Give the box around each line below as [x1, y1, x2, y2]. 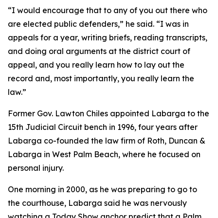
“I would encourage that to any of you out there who [8, 5, 207, 15]
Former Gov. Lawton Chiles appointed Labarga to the [8, 109, 209, 118]
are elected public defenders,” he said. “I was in [8, 19, 189, 29]
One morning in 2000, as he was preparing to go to [8, 184, 197, 194]
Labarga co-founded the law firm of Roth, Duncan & [8, 136, 205, 145]
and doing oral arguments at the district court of [8, 46, 190, 56]
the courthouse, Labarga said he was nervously [8, 198, 187, 208]
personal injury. [8, 163, 64, 173]
